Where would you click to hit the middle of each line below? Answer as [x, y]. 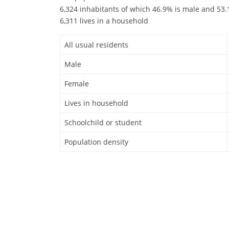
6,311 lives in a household [104, 21]
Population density [96, 142]
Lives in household [96, 103]
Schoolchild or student [103, 123]
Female [77, 84]
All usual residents [96, 45]
